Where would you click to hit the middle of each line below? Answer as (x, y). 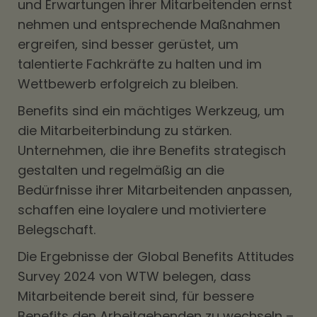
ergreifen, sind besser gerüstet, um (128, 44)
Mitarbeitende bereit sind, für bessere (136, 296)
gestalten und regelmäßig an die (121, 170)
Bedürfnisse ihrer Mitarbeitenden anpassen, (155, 190)
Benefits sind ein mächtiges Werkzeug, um (151, 111)
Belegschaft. (58, 230)
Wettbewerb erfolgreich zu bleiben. (128, 84)
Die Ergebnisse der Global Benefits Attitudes (156, 257)
